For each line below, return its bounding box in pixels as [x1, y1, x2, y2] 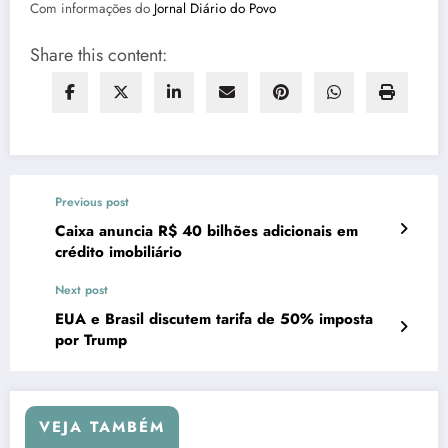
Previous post [55, 192, 129, 211]
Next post [55, 280, 108, 299]
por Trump [55, 328, 127, 351]
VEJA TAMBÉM [39, 415, 165, 438]
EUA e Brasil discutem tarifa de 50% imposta [55, 307, 373, 330]
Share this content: [30, 41, 167, 68]
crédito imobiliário [55, 240, 182, 263]
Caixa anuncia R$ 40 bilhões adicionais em [55, 219, 358, 242]
